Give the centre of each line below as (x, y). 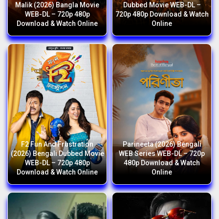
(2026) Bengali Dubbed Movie (57, 154)
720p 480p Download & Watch (162, 14)
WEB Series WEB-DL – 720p (162, 154)
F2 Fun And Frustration (57, 144)
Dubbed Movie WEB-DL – (162, 5)
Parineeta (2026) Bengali (162, 144)
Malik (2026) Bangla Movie (57, 5)
